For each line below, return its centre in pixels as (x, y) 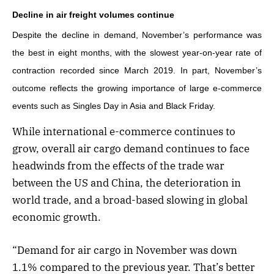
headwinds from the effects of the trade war (118, 165)
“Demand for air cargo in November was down (125, 250)
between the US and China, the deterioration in (127, 183)
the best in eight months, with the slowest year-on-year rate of (137, 53)
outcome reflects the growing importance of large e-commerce (137, 88)
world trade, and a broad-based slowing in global (130, 200)
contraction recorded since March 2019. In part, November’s (137, 71)
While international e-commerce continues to (124, 131)
